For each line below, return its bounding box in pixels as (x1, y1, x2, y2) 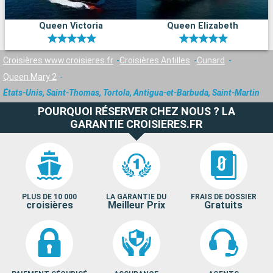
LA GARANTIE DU (106, 192, 167, 201)
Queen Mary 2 (2, 71, 57, 82)
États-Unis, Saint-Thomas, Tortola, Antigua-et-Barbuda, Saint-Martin (2, 87, 260, 97)
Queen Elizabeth (166, 21, 238, 32)
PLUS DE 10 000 (22, 192, 77, 201)
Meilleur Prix (107, 199, 165, 211)
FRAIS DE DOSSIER (190, 192, 257, 201)
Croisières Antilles (119, 55, 191, 65)
